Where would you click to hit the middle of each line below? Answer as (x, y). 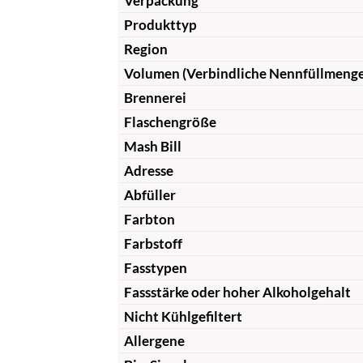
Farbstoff (153, 243)
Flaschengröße (170, 122)
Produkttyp (160, 24)
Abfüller (149, 194)
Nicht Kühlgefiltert (183, 316)
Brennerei (155, 97)
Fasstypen (155, 267)
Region (145, 49)
